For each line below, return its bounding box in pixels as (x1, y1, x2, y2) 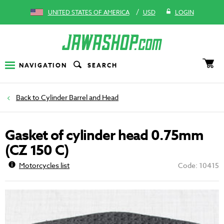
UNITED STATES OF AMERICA (47, 8, 129, 16)
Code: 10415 (178, 160, 219, 170)
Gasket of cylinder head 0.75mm (5, 125, 203, 146)
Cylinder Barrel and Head (41, 92, 118, 102)
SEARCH (87, 60, 117, 69)
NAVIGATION (19, 60, 67, 69)
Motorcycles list (19, 160, 69, 170)
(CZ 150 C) (5, 140, 68, 161)
